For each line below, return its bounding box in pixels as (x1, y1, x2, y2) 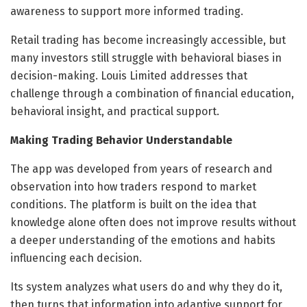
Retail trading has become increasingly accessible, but (10, 33, 286, 47)
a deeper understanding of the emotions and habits (10, 233, 275, 247)
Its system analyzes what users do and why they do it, (10, 280, 282, 293)
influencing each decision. (10, 251, 142, 265)
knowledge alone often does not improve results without (10, 215, 296, 229)
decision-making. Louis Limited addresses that (10, 69, 247, 82)
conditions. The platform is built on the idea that (10, 197, 256, 211)
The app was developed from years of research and (10, 162, 273, 175)
